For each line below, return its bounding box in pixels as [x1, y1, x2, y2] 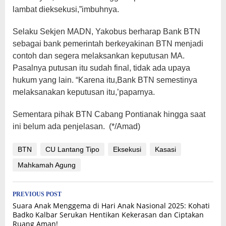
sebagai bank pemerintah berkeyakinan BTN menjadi [13, 39, 203, 48]
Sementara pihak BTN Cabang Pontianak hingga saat [13, 110, 205, 119]
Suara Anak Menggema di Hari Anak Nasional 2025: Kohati [13, 201, 210, 210]
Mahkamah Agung [18, 161, 76, 169]
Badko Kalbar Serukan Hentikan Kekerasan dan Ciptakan [13, 210, 204, 219]
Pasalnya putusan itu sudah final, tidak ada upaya [13, 64, 190, 72]
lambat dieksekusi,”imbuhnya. [13, 5, 119, 14]
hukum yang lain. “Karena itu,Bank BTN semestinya [13, 76, 197, 84]
